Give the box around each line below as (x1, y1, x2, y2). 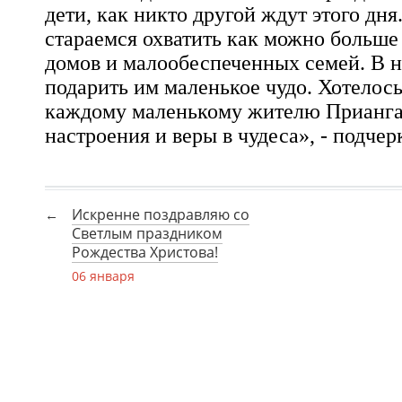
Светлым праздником (72, 223, 223, 243)
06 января (72, 267, 135, 284)
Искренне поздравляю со (72, 205, 249, 224)
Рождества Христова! (72, 242, 218, 262)
